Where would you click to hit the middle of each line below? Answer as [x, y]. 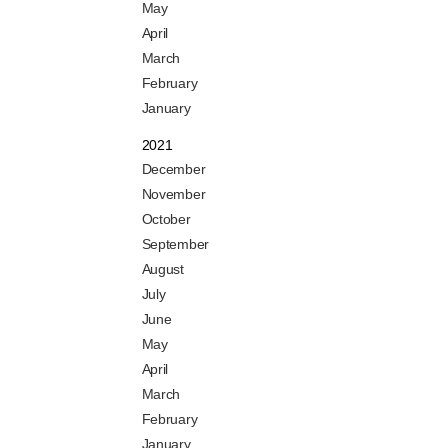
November [173, 194]
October [166, 219]
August [162, 269]
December [173, 169]
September [175, 244]
